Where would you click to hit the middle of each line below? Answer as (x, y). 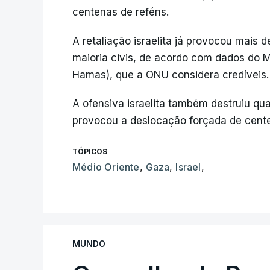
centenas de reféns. (121, 12)
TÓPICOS (90, 152)
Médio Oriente (106, 167)
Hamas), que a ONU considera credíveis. (171, 75)
